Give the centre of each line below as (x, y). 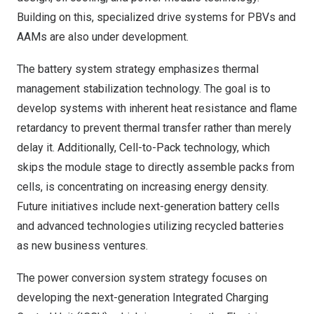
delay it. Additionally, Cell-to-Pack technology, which (143, 148)
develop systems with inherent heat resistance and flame (157, 108)
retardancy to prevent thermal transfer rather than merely (154, 128)
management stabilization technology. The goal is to (144, 89)
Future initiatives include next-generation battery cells (148, 206)
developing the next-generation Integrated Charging (143, 298)
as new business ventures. (82, 246)
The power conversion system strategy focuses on (142, 278)
